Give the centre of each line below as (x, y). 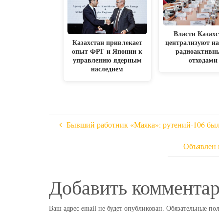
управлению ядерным (107, 60)
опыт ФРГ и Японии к (107, 51)
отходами (203, 60)
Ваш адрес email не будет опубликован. (106, 208)
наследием (107, 68)
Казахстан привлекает (107, 42)
